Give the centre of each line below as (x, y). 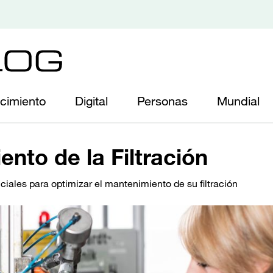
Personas (162, 101)
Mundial (238, 101)
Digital (91, 101)
